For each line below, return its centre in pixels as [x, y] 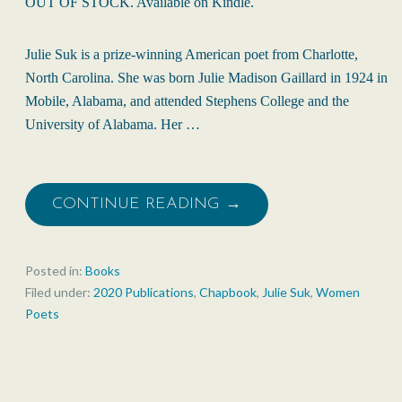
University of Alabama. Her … [113, 125]
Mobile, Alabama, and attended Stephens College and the [187, 101]
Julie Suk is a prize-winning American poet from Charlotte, [192, 55]
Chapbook [228, 293]
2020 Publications [144, 293]
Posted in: [55, 271]
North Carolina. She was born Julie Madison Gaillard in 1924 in [206, 78]
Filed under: [59, 293]
